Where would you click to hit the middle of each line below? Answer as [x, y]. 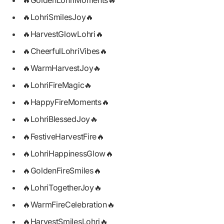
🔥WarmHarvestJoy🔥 [62, 68]
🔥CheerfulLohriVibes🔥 [65, 51]
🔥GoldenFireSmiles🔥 [62, 170]
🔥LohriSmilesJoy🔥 [58, 17]
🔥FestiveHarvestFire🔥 [63, 136]
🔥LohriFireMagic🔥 [57, 85]
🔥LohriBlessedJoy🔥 [60, 119]
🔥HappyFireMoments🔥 [66, 102]
